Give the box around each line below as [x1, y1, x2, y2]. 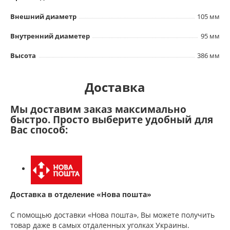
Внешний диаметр [10, 11, 76, 21]
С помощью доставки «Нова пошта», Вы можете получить [10, 209, 215, 220]
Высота [10, 50, 36, 60]
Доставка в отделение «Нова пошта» [10, 189, 151, 199]
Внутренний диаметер [10, 31, 90, 41]
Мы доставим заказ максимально [10, 102, 186, 116]
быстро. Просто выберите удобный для [10, 112, 213, 126]
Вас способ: [10, 123, 70, 137]
